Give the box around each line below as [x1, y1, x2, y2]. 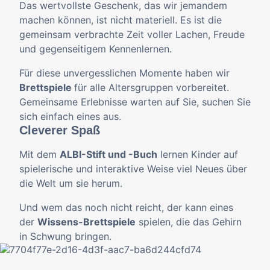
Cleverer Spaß [19, 124, 100, 137]
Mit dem [19, 148, 60, 160]
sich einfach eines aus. [19, 110, 121, 122]
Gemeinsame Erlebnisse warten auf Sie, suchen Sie [19, 96, 251, 108]
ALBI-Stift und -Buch [60, 148, 157, 160]
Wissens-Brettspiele [37, 216, 136, 228]
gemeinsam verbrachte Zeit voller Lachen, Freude [19, 28, 245, 40]
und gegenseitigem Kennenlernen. [19, 43, 172, 55]
